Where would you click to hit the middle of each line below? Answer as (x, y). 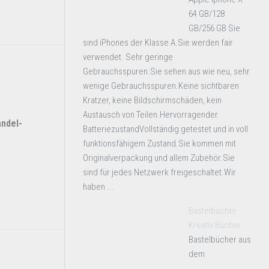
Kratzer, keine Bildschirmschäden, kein (152, 100)
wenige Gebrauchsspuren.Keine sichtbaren (161, 86)
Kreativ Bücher (215, 225)
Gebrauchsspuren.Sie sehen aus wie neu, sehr (166, 71)
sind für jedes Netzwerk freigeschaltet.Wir (159, 172)
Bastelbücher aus (220, 240)
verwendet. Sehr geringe (128, 57)
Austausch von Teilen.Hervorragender (150, 115)
